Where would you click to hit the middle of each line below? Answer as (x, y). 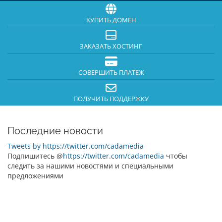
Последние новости (55, 131)
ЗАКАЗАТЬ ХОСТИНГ (111, 46)
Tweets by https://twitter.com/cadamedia (76, 146)
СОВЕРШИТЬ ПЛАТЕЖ (111, 73)
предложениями (35, 176)
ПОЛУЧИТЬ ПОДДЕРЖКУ (111, 99)
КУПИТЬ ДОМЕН (111, 20)
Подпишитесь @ (35, 156)
